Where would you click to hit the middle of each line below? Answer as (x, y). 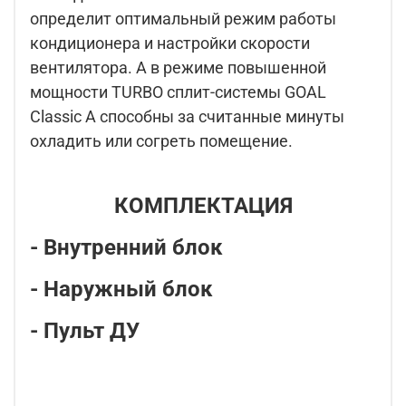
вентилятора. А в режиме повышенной (178, 68)
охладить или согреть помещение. (161, 141)
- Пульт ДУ (85, 331)
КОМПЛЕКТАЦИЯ (203, 206)
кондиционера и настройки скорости (170, 43)
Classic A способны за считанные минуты (187, 117)
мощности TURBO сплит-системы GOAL (178, 92)
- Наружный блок (121, 290)
